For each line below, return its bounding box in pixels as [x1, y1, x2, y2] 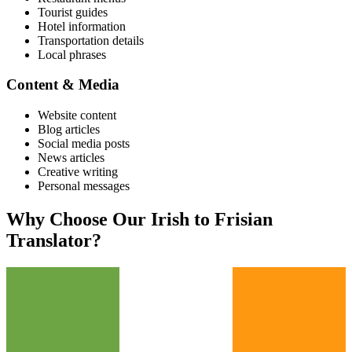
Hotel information [38, 19, 126, 33]
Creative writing [38, 165, 118, 178]
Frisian [214, 208, 273, 229]
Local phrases [38, 47, 106, 61]
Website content [38, 108, 116, 122]
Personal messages [38, 179, 130, 192]
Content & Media [6, 76, 119, 93]
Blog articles [38, 123, 100, 136]
